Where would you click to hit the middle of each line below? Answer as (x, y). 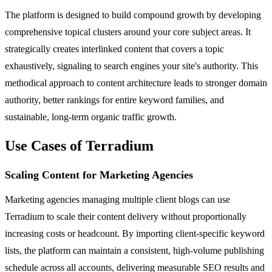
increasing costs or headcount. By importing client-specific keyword (135, 233)
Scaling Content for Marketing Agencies (99, 175)
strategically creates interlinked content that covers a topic (114, 49)
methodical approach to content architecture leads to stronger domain (136, 83)
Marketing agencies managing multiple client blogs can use (117, 199)
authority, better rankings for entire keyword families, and (114, 100)
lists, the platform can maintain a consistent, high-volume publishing (134, 250)
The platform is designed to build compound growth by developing (133, 15)
